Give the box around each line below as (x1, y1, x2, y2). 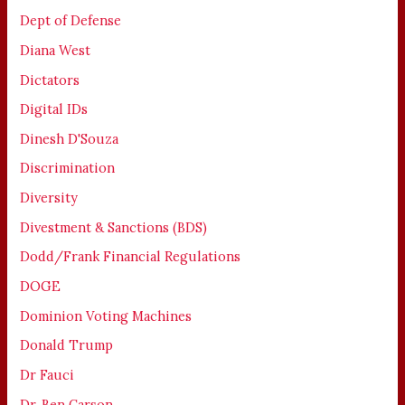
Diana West (20, 41, 91, 59)
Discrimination (20, 159, 116, 177)
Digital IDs (20, 100, 89, 118)
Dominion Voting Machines (20, 306, 193, 325)
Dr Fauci (20, 365, 75, 383)
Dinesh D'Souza (20, 129, 119, 147)
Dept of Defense (20, 12, 122, 30)
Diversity (20, 189, 79, 207)
